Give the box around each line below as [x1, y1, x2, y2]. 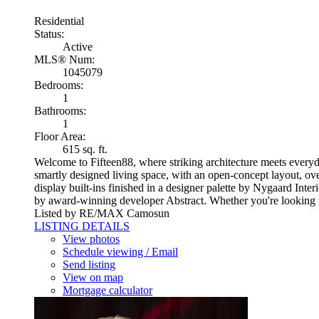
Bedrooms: [34, 78, 83, 91]
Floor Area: [34, 130, 85, 142]
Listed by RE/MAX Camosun [34, 206, 169, 219]
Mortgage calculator [63, 283, 152, 296]
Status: [34, 27, 64, 40]
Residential [34, 14, 84, 27]
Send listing [63, 258, 115, 271]
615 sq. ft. [63, 142, 108, 155]
